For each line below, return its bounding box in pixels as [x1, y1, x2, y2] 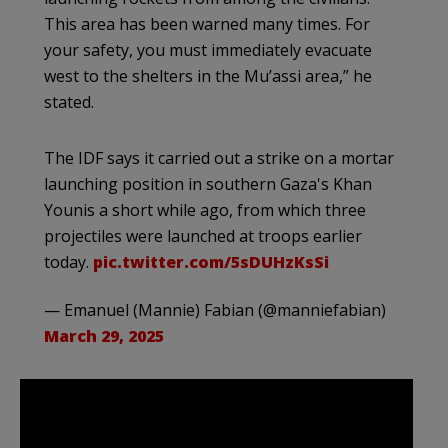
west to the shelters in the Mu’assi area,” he [44, 64, 372, 87]
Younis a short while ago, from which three [44, 198, 366, 221]
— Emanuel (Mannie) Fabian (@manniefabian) [44, 298, 386, 321]
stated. [44, 90, 94, 113]
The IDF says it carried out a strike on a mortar [44, 146, 394, 169]
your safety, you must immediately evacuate [44, 38, 372, 61]
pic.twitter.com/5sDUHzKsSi [93, 250, 329, 273]
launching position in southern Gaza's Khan [44, 172, 372, 195]
